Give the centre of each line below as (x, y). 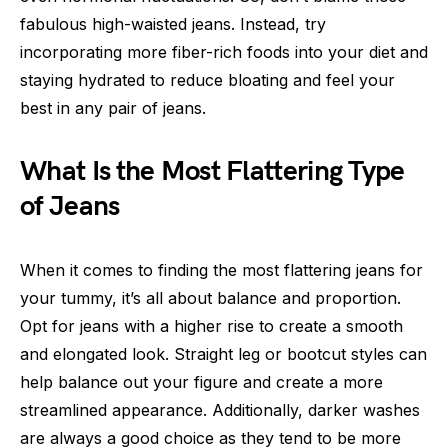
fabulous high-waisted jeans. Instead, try (173, 24)
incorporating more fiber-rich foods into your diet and (224, 52)
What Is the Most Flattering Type (212, 172)
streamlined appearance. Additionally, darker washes (220, 410)
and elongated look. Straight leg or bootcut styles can (223, 354)
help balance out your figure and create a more (201, 382)
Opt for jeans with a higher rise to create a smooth (211, 326)
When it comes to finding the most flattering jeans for (221, 270)
